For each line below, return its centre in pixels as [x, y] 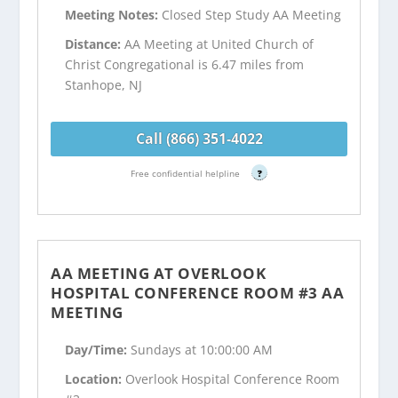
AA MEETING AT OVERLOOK [159, 273]
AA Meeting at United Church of [219, 44]
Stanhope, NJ [104, 84]
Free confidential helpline [187, 173]
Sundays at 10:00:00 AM [202, 350]
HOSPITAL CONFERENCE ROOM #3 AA [198, 292]
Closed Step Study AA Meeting [252, 14]
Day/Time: [98, 350]
